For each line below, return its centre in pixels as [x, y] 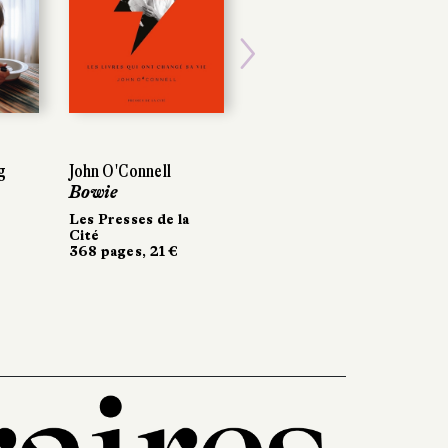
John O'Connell [120, 170]
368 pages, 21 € [123, 250]
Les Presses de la [129, 218]
